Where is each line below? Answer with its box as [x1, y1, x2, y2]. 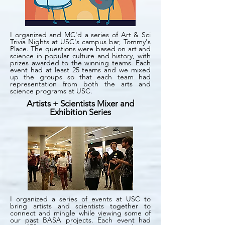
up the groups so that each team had [10, 72, 151, 81]
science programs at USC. [10, 86, 94, 95]
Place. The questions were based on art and [10, 44, 151, 53]
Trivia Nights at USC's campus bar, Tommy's [10, 37, 151, 46]
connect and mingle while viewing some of [10, 208, 151, 217]
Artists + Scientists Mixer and [27, 98, 134, 108]
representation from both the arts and [10, 79, 151, 88]
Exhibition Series [50, 107, 111, 117]
